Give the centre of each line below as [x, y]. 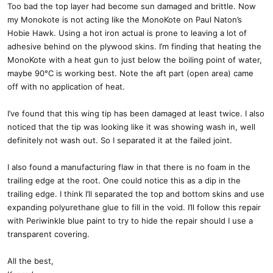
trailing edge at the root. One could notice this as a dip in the [124, 180]
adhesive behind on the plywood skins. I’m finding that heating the [134, 46]
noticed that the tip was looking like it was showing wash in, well [131, 126]
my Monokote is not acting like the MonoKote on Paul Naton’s [125, 19]
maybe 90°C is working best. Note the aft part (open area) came [130, 73]
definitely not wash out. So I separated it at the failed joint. [120, 140]
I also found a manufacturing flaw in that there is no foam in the [129, 167]
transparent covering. [48, 234]
